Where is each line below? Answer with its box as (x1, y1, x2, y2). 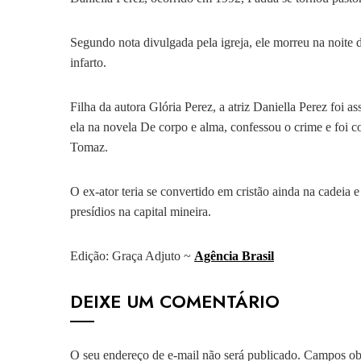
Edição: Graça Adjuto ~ (70, 249, 194, 263)
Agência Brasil (194, 249, 274, 263)
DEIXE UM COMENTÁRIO (70, 288, 280, 314)
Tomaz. (70, 140, 108, 154)
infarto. (70, 56, 106, 69)
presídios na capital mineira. (70, 205, 211, 218)
